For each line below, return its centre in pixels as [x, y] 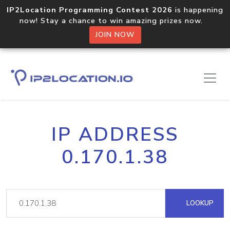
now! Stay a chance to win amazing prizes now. [115, 21]
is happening [198, 10]
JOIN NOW [115, 35]
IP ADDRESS [115, 135]
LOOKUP [199, 203]
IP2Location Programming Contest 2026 [90, 10]
